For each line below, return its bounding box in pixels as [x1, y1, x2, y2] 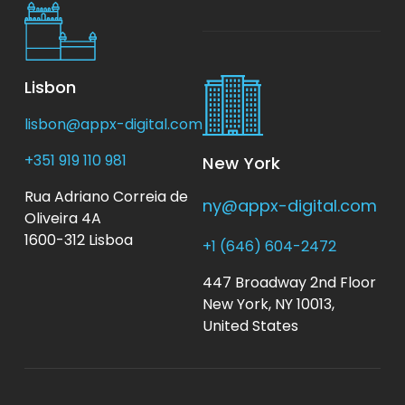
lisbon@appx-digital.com [24, 113, 202, 135]
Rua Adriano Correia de [24, 185, 188, 207]
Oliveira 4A [24, 207, 101, 229]
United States [202, 315, 298, 336]
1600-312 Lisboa [24, 229, 133, 250]
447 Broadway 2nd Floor [202, 271, 376, 293]
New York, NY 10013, [202, 293, 334, 315]
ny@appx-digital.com [202, 193, 377, 217]
